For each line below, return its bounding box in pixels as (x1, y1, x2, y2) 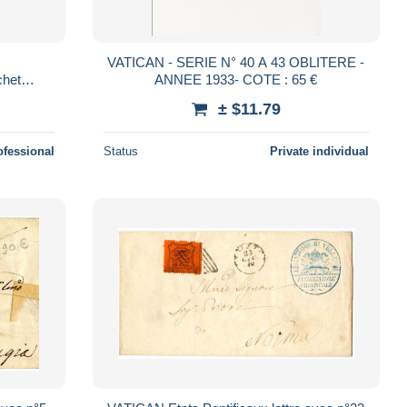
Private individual (269, 144, 369, 158)
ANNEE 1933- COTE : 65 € (154, 71, 318, 87)
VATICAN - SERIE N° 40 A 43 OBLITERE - (107, 54, 259, 70)
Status (103, 144, 138, 158)
